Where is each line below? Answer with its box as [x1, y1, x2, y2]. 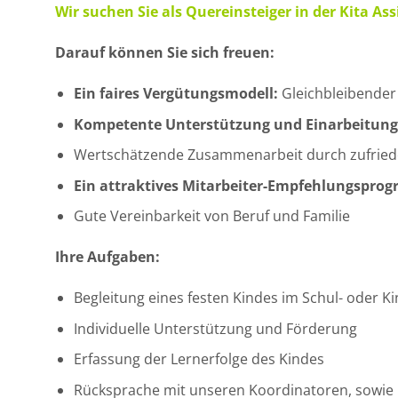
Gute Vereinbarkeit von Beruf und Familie [73, 206, 350, 227]
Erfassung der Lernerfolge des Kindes [73, 349, 324, 370]
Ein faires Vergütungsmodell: [73, 83, 278, 103]
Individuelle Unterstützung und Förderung [73, 318, 357, 338]
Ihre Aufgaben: [55, 247, 160, 267]
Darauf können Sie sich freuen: [55, 43, 275, 63]
